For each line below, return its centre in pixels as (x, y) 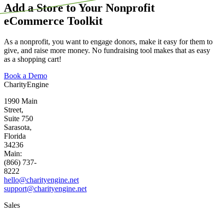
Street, (14, 110)
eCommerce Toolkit (53, 21)
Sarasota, (18, 127)
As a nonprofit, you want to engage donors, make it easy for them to (108, 42)
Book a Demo (26, 76)
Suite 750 (18, 119)
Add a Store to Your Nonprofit (79, 8)
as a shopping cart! (33, 59)
